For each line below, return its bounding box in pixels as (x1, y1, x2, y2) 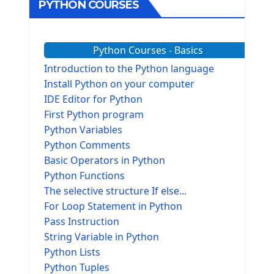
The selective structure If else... (44, 183, 187, 198)
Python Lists (44, 245, 100, 259)
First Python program (44, 107, 144, 121)
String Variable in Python (44, 229, 159, 243)
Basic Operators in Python (44, 153, 165, 167)
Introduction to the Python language (44, 61, 214, 75)
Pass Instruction (44, 214, 119, 228)
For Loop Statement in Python (44, 199, 182, 213)
